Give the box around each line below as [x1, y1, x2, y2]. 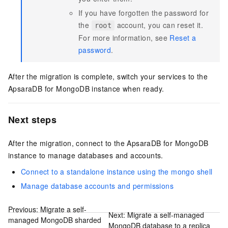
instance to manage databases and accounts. [8, 150, 163, 160]
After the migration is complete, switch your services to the [8, 71, 208, 81]
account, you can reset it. [115, 19, 204, 30]
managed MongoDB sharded [8, 215, 101, 225]
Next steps [8, 112, 56, 126]
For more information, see [78, 32, 170, 43]
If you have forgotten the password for [78, 7, 209, 18]
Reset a [169, 32, 196, 43]
